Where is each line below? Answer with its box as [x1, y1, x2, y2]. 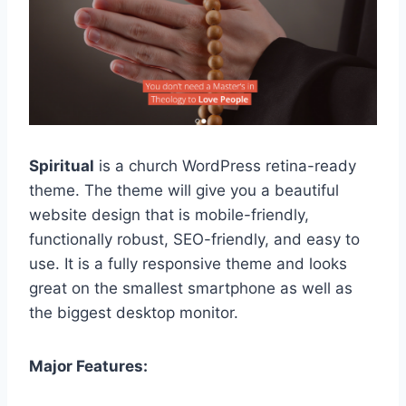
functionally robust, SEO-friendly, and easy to [29, 230, 360, 249]
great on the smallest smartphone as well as [29, 279, 353, 298]
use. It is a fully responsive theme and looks [29, 255, 347, 274]
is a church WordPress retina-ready [94, 157, 356, 176]
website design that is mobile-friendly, [29, 206, 309, 225]
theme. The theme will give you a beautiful [29, 181, 339, 200]
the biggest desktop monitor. [29, 304, 238, 323]
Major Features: [29, 357, 148, 376]
